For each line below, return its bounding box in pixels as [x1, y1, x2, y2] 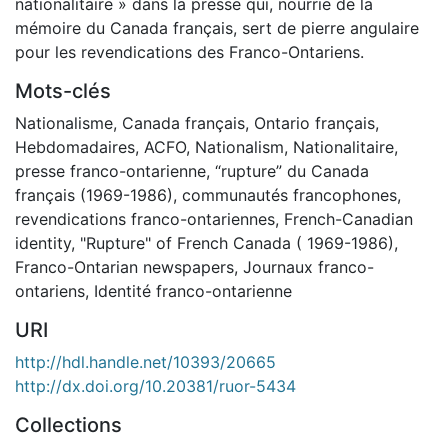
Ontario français [254, 112, 375, 133]
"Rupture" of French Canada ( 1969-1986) [80, 232, 394, 253]
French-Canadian [284, 208, 413, 229]
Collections [15, 412, 122, 437]
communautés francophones [182, 184, 397, 205]
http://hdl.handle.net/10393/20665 [15, 351, 276, 372]
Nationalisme [15, 112, 113, 133]
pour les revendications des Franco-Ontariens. [15, 41, 364, 62]
